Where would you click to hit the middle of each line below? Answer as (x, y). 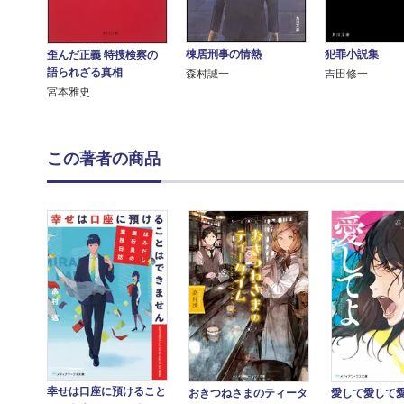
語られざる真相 (85, 73)
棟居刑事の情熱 (224, 55)
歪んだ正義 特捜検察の (102, 55)
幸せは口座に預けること (107, 392)
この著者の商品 (104, 159)
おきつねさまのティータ (248, 393)
